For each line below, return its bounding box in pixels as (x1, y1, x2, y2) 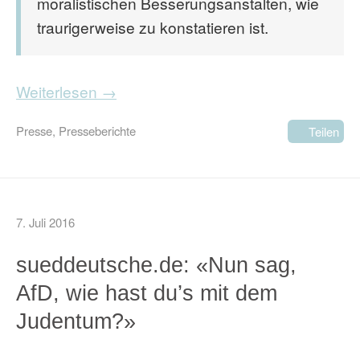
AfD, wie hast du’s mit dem (16, 280, 277, 305)
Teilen (309, 123, 339, 140)
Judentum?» (16, 309, 136, 333)
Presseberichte (59, 122, 136, 139)
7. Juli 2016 (16, 214, 75, 231)
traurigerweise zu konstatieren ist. (37, 16, 268, 38)
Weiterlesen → (16, 80, 117, 102)
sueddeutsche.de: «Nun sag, (16, 252, 297, 277)
